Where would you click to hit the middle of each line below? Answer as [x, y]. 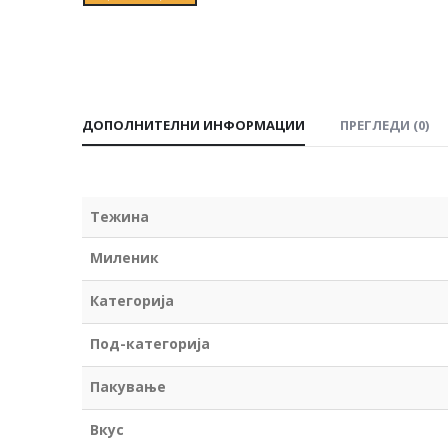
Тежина [119, 216]
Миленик [124, 257]
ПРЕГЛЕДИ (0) [384, 124]
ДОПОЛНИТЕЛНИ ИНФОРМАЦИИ [193, 124]
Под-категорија [150, 343]
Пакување [128, 386]
